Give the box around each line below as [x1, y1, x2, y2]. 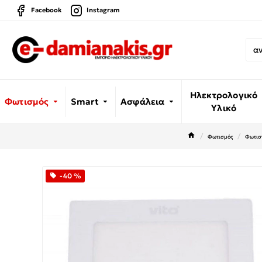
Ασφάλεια [120, 96, 165, 107]
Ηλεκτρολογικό [189, 89, 258, 101]
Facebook [31, 6, 61, 14]
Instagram [87, 6, 120, 14]
